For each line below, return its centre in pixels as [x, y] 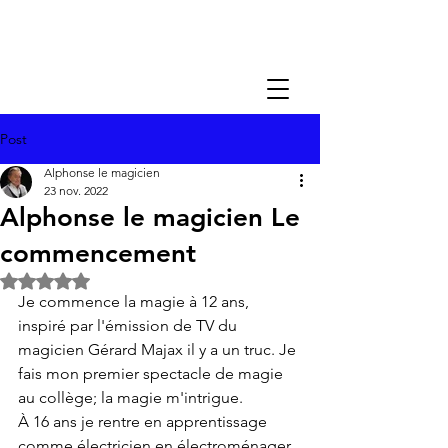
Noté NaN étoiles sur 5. [118, 280]
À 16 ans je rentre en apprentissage [144, 421]
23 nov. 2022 [76, 190]
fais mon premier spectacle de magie [152, 373]
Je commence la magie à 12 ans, [135, 301]
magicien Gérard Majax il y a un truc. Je [159, 349]
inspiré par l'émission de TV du [129, 325]
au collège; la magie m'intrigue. [130, 397]
